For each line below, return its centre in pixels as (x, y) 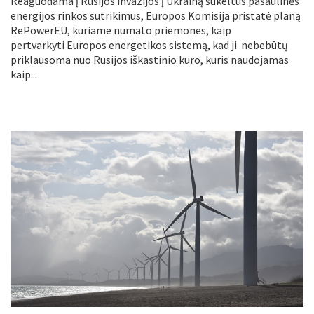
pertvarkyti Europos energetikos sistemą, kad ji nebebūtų (149, 45)
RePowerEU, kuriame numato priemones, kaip (121, 30)
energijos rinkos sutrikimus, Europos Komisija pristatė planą (156, 15)
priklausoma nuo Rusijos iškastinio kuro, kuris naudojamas (150, 59)
